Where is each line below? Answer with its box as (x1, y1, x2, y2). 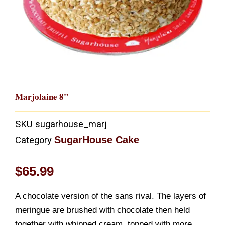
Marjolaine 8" (15, 90, 68, 103)
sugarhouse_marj (35, 119, 107, 130)
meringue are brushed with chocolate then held (15, 205, 190, 215)
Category (15, 135, 52, 146)
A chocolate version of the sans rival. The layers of (15, 191, 206, 201)
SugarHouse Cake (54, 134, 139, 146)
